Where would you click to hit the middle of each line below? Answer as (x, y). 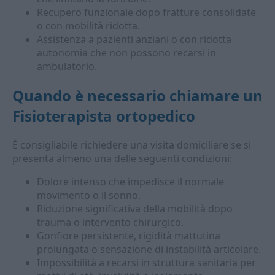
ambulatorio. (67, 66)
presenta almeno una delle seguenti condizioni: (122, 158)
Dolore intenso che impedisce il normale (130, 182)
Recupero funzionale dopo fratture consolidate (146, 12)
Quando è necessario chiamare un (137, 95)
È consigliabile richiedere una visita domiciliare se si (132, 145)
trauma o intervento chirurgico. (110, 222)
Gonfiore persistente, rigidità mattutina (129, 236)
